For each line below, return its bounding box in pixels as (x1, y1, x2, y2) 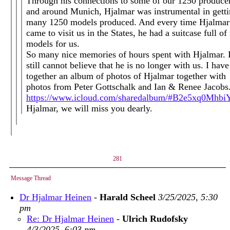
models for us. (26, 39, 80, 49)
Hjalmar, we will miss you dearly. (26, 103, 152, 113)
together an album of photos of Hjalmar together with (26, 71, 226, 81)
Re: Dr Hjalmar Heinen (27, 214, 114, 224)
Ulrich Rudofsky (122, 214, 188, 224)
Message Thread (11, 175, 51, 182)
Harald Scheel (100, 192, 156, 202)
